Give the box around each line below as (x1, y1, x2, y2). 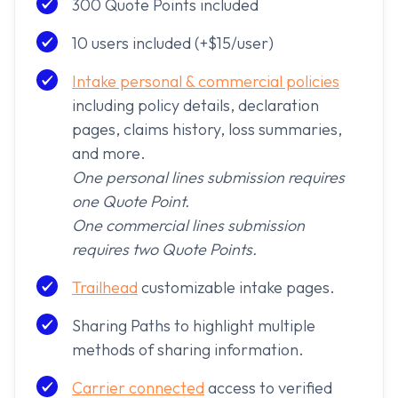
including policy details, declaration (72, 95, 319, 116)
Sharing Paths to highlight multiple (72, 315, 315, 337)
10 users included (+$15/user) (72, 33, 274, 54)
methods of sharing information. (72, 339, 304, 361)
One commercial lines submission (72, 215, 305, 236)
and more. (72, 143, 146, 164)
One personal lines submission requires (72, 167, 345, 188)
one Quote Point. (72, 191, 189, 212)
